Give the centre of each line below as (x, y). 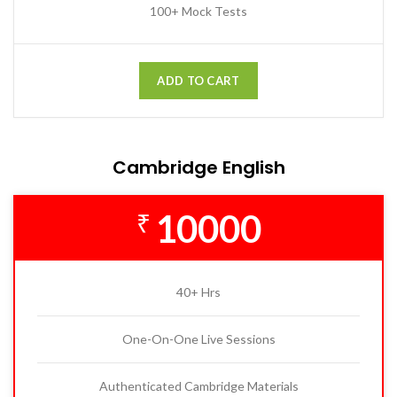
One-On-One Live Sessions (198, 339)
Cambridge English (198, 168)
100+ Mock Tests (198, 12)
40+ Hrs (198, 292)
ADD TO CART (198, 81)
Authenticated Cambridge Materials (198, 386)
